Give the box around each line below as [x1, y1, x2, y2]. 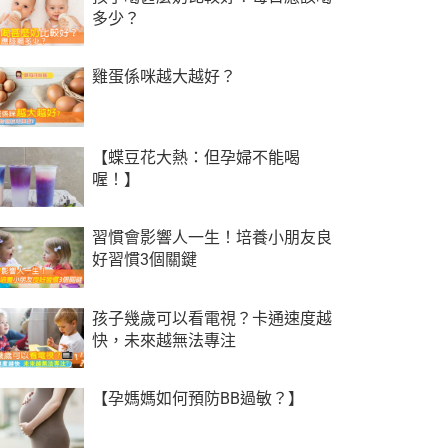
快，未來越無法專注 [91, 330, 236, 350]
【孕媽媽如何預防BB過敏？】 [91, 389, 304, 409]
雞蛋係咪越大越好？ [91, 67, 236, 87]
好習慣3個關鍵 [91, 250, 197, 270]
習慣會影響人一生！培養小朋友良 [91, 228, 332, 248]
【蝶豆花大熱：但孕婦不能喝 [91, 147, 300, 167]
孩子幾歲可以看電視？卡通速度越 [91, 308, 332, 328]
